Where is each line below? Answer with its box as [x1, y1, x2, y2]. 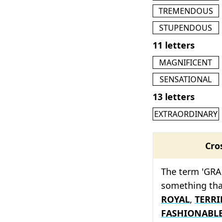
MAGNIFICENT [159, 56, 213, 68]
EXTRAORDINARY [154, 108, 218, 119]
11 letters [153, 39, 195, 51]
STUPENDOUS [159, 22, 213, 33]
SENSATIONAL [160, 73, 212, 85]
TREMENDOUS [158, 5, 213, 16]
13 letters [153, 90, 195, 103]
